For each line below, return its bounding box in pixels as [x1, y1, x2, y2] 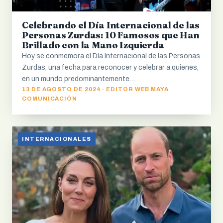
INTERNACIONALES [22, 136, 92, 142]
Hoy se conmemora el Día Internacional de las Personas [22, 52, 200, 60]
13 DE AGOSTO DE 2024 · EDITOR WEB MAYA [22, 86, 169, 93]
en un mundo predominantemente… [22, 75, 135, 83]
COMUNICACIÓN [22, 96, 78, 102]
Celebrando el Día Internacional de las [22, 19, 200, 31]
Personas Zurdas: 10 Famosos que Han [22, 29, 200, 41]
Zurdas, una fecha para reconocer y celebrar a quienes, [22, 64, 199, 72]
